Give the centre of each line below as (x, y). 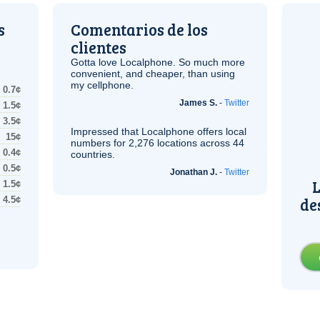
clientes (99, 47)
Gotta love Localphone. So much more (158, 62)
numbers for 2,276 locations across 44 (157, 143)
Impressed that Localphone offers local (159, 131)
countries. (93, 154)
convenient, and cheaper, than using (153, 74)
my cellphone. (102, 85)
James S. (198, 103)
